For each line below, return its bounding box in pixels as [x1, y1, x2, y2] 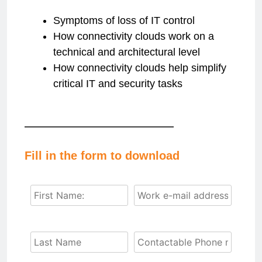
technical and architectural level [53, 46, 200, 58]
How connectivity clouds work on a [53, 30, 214, 43]
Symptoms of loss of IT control [53, 15, 195, 27]
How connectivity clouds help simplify [53, 62, 226, 74]
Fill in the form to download [25, 149, 180, 163]
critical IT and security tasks [53, 78, 182, 90]
